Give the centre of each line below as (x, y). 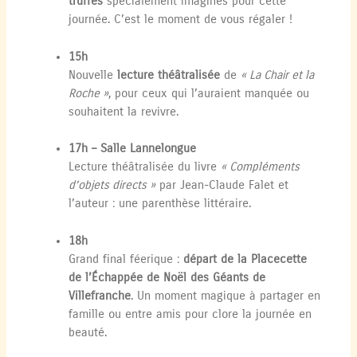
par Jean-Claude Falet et (222, 186)
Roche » (89, 93)
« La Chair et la (278, 75)
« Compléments (261, 167)
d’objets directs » (112, 186)
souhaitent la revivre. (124, 112)
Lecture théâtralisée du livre (145, 167)
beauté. (88, 332)
